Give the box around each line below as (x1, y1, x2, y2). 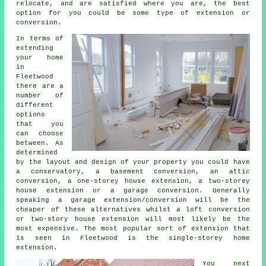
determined (16, 148, 58, 156)
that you (16, 120, 64, 128)
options (16, 110, 46, 118)
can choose (16, 129, 64, 137)
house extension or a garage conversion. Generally (16, 186, 250, 194)
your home (16, 53, 64, 61)
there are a (16, 82, 64, 90)
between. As (16, 139, 64, 147)
